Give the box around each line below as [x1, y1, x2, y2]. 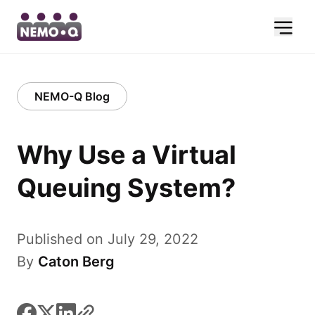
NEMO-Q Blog [34, 89, 110, 103]
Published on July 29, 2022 [17, 231, 198, 247]
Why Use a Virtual [17, 139, 236, 170]
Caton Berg [38, 253, 115, 270]
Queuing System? [17, 172, 236, 203]
